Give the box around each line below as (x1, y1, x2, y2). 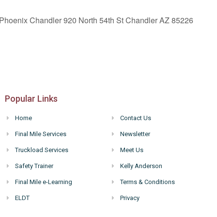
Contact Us (120, 114, 152, 122)
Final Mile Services (15, 130, 67, 138)
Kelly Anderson (120, 162, 163, 170)
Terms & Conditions (120, 178, 175, 186)
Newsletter (120, 130, 151, 138)
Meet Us (120, 146, 144, 154)
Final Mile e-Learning (15, 178, 73, 186)
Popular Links (4, 93, 58, 104)
